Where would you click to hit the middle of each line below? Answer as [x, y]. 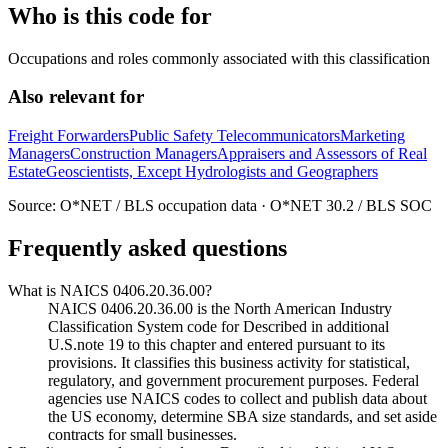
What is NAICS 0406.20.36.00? [110, 290]
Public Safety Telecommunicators [234, 136]
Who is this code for [110, 15]
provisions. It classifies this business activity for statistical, [229, 362]
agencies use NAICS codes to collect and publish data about [237, 398]
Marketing [372, 136]
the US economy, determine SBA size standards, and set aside [242, 416]
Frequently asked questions [147, 248]
